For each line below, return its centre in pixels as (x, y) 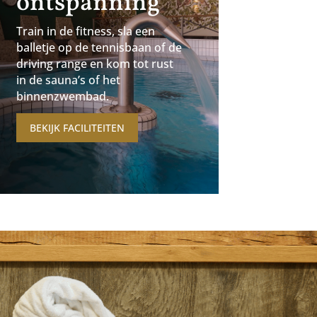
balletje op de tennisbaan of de (99, 48)
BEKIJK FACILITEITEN (77, 127)
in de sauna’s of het (69, 80)
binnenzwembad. (63, 97)
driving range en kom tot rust (95, 64)
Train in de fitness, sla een (86, 31)
